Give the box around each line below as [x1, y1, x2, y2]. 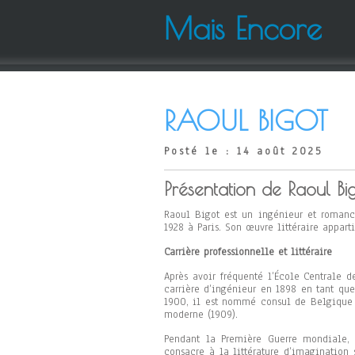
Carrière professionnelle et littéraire [164, 245, 332, 259]
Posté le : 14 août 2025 [164, 144, 323, 158]
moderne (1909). [164, 307, 238, 322]
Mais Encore [164, 10, 322, 46]
